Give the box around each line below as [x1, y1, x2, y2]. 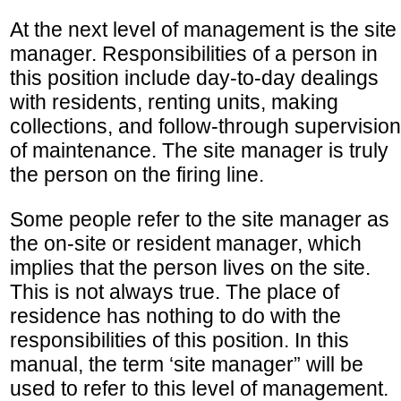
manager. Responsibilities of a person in [10, 41, 378, 65]
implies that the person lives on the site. [10, 255, 371, 279]
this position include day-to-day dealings [10, 65, 379, 90]
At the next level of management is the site [10, 17, 397, 41]
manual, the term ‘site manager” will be [10, 352, 363, 376]
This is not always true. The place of [10, 279, 339, 303]
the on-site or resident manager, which [10, 231, 362, 255]
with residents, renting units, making [10, 90, 338, 114]
